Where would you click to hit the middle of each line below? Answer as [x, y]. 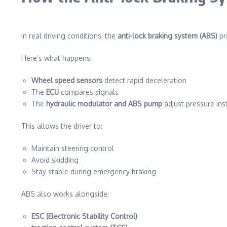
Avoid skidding [55, 160]
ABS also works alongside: [65, 194]
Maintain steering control [73, 148]
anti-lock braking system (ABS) [167, 36]
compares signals [89, 92]
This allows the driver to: [62, 126]
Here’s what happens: [56, 58]
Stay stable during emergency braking [94, 172]
